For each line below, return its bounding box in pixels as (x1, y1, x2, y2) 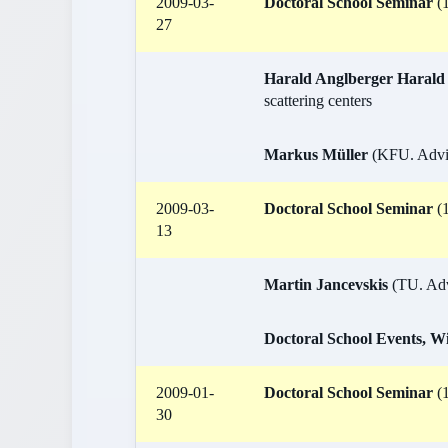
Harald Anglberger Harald (264, 70, 445, 87)
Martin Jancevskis (264, 276, 388, 293)
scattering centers (264, 92, 372, 109)
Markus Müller (264, 146, 368, 163)
